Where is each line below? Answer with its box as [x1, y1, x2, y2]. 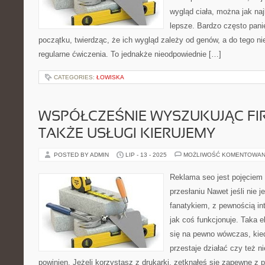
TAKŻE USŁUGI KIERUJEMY [38, 128, 215, 141]
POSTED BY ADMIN [54, 151, 111, 158]
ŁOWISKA [96, 74, 124, 80]
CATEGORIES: [54, 74, 96, 80]
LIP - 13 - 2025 [125, 151, 167, 158]
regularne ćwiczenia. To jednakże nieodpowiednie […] [38, 50, 221, 59]
